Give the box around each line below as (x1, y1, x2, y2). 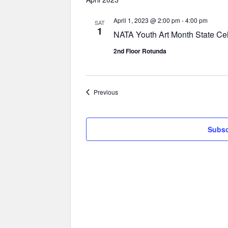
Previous (94, 88, 118, 96)
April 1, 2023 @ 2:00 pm (113, 16, 180, 24)
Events (118, 87, 136, 96)
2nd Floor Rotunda (113, 46, 166, 55)
